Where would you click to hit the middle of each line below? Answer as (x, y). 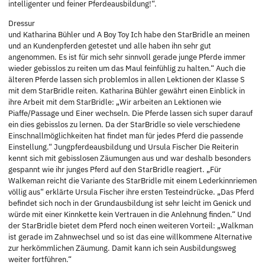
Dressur (22, 24)
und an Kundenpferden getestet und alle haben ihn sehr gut (110, 46)
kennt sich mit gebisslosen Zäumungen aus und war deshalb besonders (130, 159)
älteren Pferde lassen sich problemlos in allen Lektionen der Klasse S (127, 80)
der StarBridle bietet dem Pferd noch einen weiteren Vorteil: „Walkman (131, 226)
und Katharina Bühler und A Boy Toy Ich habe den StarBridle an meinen (129, 35)
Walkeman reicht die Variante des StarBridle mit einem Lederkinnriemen (132, 181)
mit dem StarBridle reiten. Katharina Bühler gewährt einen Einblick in (127, 91)
